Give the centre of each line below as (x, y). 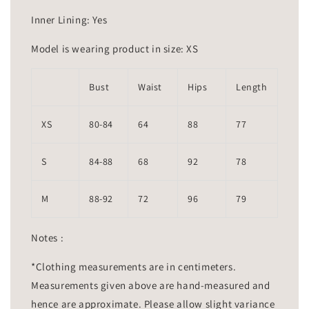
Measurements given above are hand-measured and (151, 286)
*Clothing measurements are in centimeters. (134, 267)
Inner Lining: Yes (69, 20)
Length (252, 87)
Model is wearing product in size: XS (115, 49)
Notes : (49, 238)
